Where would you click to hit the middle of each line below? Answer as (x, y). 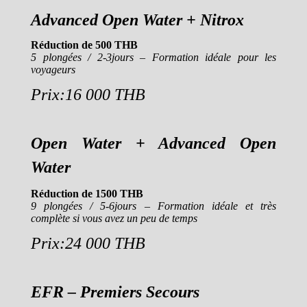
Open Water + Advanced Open (153, 143)
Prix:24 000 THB (88, 243)
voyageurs (53, 70)
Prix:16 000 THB (88, 95)
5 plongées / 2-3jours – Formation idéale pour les (153, 57)
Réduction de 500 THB (84, 45)
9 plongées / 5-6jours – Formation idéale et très (153, 206)
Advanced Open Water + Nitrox (137, 20)
